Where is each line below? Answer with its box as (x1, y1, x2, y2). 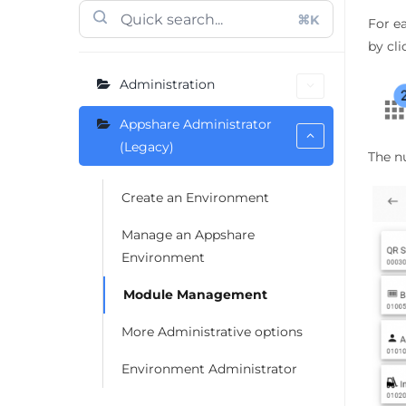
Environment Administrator (121, 361, 297, 378)
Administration (120, 76, 215, 93)
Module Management (123, 286, 267, 304)
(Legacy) (120, 139, 174, 156)
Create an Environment (121, 189, 269, 207)
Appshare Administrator (120, 116, 272, 133)
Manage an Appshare (121, 227, 255, 244)
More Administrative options (121, 324, 303, 341)
